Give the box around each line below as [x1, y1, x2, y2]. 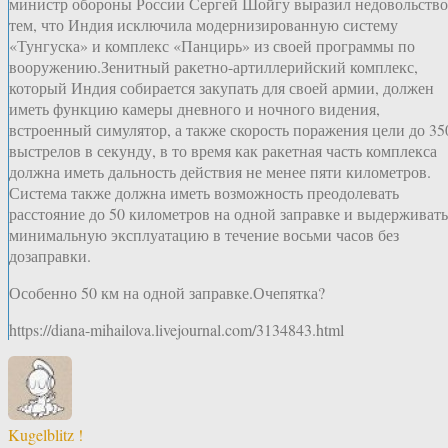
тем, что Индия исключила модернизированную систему [9, 14, 398, 36]
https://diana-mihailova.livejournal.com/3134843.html [9, 319, 344, 341]
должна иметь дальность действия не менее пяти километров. [9, 161, 431, 183]
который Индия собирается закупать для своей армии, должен [9, 77, 434, 99]
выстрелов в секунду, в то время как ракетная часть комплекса [9, 140, 437, 162]
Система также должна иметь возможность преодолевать [9, 182, 399, 204]
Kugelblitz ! [8, 424, 83, 446]
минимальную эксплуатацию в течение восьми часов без [9, 224, 399, 246]
